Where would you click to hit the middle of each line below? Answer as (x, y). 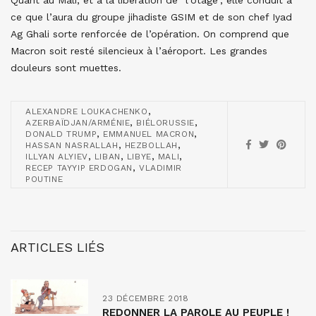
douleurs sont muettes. (66, 68)
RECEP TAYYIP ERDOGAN (79, 168)
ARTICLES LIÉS (57, 248)
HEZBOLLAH (151, 146)
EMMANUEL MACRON (149, 134)
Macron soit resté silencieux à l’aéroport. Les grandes (139, 51)
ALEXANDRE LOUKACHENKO (87, 112)
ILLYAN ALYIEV (57, 157)
